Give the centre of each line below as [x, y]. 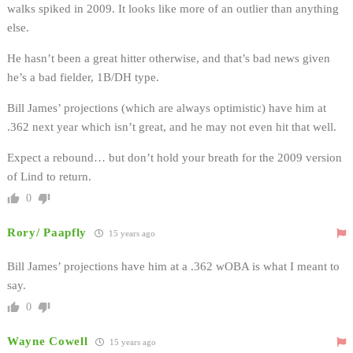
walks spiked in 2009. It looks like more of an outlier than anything [173, 8]
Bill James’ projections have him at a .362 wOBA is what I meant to [173, 266]
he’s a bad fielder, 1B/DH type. [83, 77]
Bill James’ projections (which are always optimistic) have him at [167, 108]
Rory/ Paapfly [47, 232]
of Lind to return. [49, 176]
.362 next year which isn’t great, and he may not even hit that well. [172, 126]
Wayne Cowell [48, 341]
